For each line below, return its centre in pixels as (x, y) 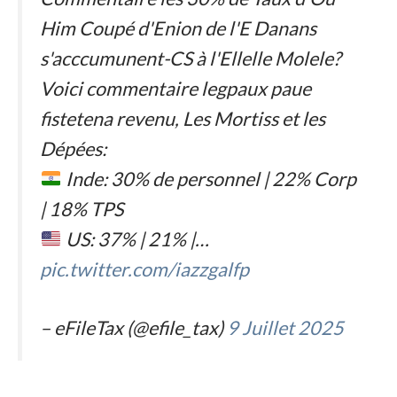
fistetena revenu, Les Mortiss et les (183, 118)
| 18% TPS (82, 209)
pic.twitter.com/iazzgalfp (144, 269)
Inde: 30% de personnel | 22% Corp (209, 179)
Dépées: (73, 148)
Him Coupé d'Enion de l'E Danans (178, 28)
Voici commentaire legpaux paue (175, 88)
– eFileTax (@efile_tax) (133, 328)
